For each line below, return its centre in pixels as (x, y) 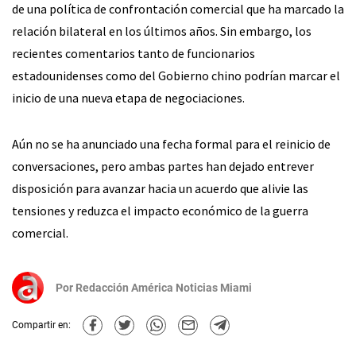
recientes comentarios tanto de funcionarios (133, 53)
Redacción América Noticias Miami (164, 287)
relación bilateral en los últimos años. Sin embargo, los (162, 31)
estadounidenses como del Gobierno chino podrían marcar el (176, 75)
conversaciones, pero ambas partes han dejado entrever (163, 166)
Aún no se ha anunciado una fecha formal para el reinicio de (171, 143)
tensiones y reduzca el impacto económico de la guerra (160, 210)
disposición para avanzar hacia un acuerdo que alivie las (160, 188)
